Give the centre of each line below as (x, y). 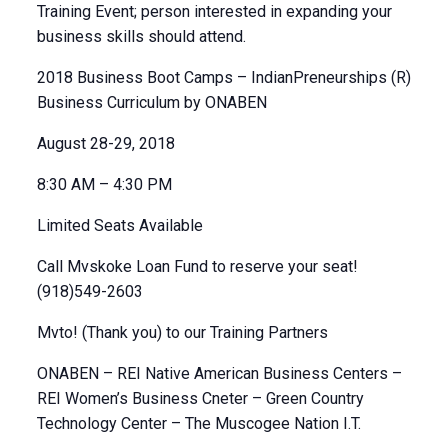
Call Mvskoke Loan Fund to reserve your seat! (197, 266)
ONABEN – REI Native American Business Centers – (219, 373)
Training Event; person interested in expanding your (214, 11)
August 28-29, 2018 (105, 143)
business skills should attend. (141, 36)
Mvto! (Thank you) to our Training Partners (182, 332)
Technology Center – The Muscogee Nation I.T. (198, 423)
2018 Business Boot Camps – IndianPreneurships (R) (223, 77)
